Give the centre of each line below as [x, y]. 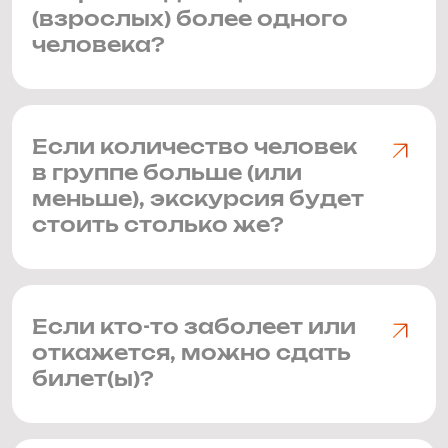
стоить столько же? [158, 226]
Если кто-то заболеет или [194, 328]
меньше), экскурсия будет [198, 200]
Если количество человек [194, 148]
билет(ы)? [93, 380]
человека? [98, 46]
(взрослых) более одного [190, 20]
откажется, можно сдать [191, 354]
